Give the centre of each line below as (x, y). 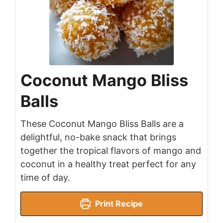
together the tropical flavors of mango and (111, 151)
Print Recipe (118, 204)
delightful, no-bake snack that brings (98, 137)
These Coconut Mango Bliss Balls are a (102, 124)
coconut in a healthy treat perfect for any (108, 164)
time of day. (45, 178)
